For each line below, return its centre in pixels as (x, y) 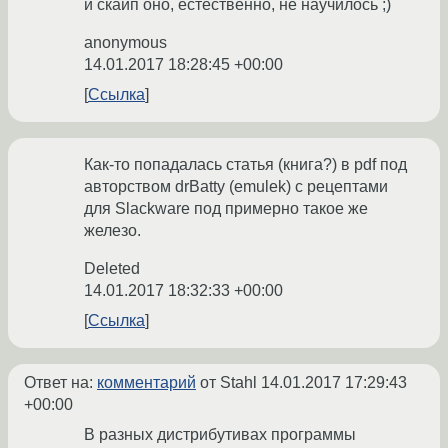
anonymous (125, 43)
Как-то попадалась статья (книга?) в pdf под (245, 165)
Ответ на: (60, 383)
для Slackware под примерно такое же (226, 209)
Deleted (112, 269)
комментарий (146, 383)
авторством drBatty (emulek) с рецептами (236, 187)
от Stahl (228, 383)
